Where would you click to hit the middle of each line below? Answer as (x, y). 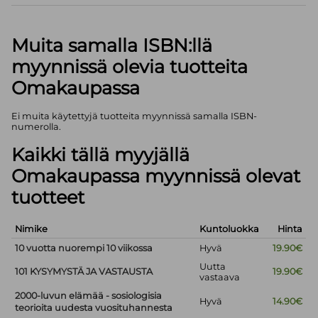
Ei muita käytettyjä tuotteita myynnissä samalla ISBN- (135, 116)
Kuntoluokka (230, 229)
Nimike (32, 229)
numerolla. (37, 127)
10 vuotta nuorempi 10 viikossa (84, 248)
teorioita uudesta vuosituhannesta (94, 308)
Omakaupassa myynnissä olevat (156, 176)
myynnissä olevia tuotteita (130, 67)
